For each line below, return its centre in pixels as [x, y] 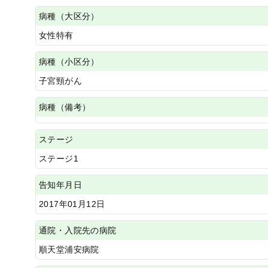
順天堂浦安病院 [69, 249]
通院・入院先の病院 [78, 230]
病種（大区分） [69, 16]
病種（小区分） [69, 62]
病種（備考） [65, 107]
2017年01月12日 [72, 204]
